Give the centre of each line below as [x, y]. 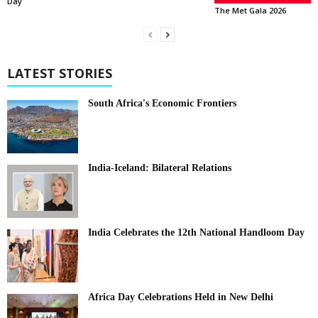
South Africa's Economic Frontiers [162, 103]
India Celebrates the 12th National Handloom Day [196, 232]
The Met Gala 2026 [250, 10]
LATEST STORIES [60, 73]
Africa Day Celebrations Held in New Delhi [181, 297]
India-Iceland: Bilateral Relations [160, 168]
